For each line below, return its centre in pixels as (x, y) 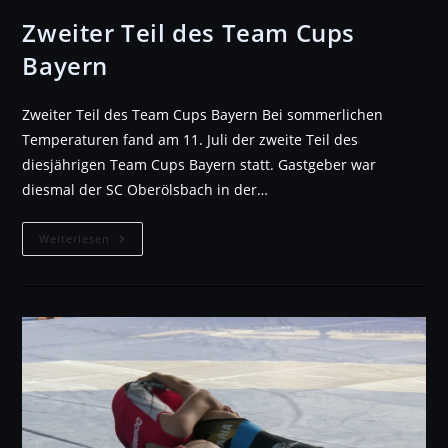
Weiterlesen (75, 239)
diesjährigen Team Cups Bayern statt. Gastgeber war (199, 165)
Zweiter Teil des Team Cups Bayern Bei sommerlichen (203, 115)
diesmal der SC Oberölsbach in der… (145, 190)
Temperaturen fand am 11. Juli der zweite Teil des (190, 140)
